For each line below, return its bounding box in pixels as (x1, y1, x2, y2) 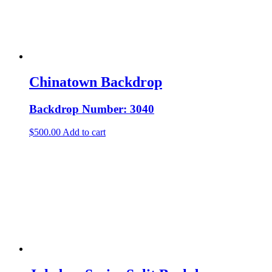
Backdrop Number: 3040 (29, 102, 154, 115)
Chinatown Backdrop (29, 73, 162, 90)
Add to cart (63, 127, 106, 138)
